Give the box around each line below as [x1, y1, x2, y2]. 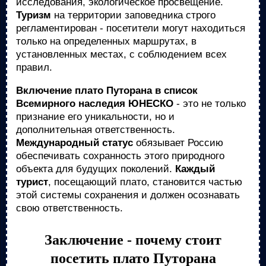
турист [16, 176, 48, 188]
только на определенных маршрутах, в [16, 36, 197, 47]
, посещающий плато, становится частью [48, 176, 242, 188]
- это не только [173, 98, 246, 109]
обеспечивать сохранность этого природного [16, 150, 224, 161]
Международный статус [16, 137, 133, 148]
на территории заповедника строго [51, 9, 216, 21]
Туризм [16, 9, 51, 21]
